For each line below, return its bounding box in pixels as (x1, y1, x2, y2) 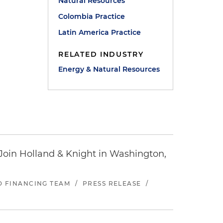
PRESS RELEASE (82, 180, 141, 187)
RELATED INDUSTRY (58, 50, 144, 59)
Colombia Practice (58, 12, 125, 21)
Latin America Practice (58, 28, 141, 37)
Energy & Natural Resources (58, 65, 160, 74)
